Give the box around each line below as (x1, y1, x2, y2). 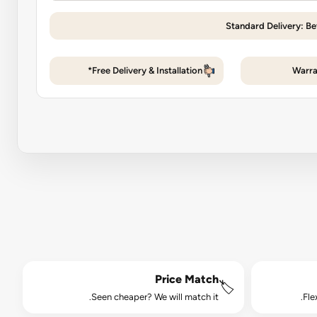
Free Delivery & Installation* (91, 65, 202, 76)
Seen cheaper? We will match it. (91, 292, 219, 303)
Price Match (154, 272, 219, 287)
